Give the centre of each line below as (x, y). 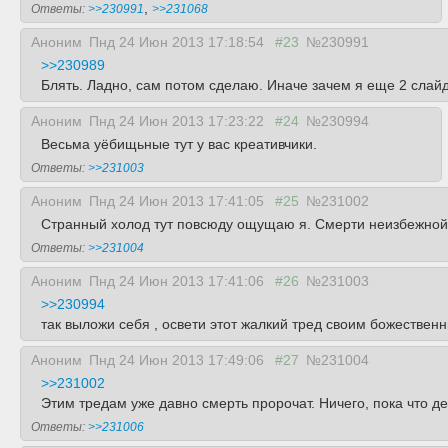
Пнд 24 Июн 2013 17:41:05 (178, 201)
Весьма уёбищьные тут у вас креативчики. (179, 144)
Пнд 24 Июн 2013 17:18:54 (178, 42)
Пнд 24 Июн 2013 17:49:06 (178, 360)
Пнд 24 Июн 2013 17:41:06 (178, 281)
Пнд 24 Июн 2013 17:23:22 (178, 121)
